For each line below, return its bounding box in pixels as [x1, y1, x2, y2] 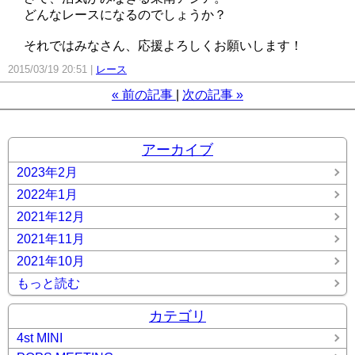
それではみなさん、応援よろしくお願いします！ [24, 38, 303, 52]
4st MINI [17, 330, 63, 345]
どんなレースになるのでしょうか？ [24, 7, 227, 21]
